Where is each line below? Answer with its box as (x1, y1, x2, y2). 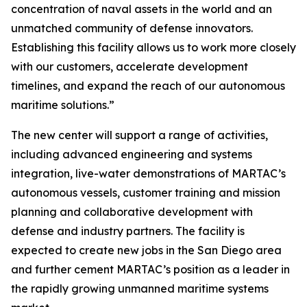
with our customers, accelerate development (11, 60, 248, 74)
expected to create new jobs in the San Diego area (11, 243, 282, 258)
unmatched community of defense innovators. (11, 21, 253, 36)
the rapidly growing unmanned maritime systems (11, 282, 269, 296)
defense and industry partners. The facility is (11, 224, 245, 238)
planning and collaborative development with (11, 205, 253, 219)
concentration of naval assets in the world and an (11, 2, 272, 16)
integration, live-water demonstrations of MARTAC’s (11, 167, 286, 181)
